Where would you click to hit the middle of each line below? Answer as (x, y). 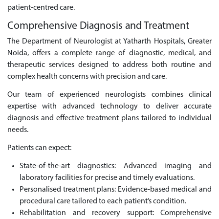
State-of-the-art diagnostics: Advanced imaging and (116, 166)
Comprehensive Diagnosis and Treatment (98, 26)
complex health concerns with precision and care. (87, 77)
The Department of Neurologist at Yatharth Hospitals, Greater (109, 42)
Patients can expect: (39, 148)
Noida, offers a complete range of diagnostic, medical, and (109, 54)
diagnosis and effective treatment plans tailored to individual (109, 118)
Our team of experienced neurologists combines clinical (109, 95)
